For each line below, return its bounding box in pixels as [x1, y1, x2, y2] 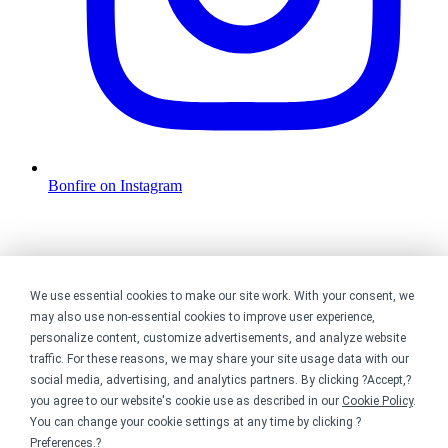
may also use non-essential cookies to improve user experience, [30, 310, 375, 324]
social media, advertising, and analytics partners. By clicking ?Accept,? [30, 373, 411, 387]
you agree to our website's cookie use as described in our [30, 394, 342, 408]
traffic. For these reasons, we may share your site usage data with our [30, 352, 409, 366]
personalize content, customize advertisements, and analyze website [30, 331, 406, 345]
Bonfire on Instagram [48, 177, 182, 195]
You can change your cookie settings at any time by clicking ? [30, 415, 361, 429]
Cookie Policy [342, 394, 413, 408]
